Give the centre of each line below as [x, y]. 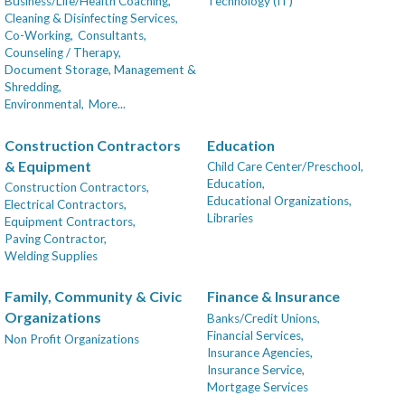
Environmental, [44, 104]
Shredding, [33, 87]
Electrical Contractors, [66, 205]
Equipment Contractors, [70, 222]
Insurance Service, [256, 369]
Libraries [230, 218]
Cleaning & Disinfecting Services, [91, 19]
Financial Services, [255, 335]
